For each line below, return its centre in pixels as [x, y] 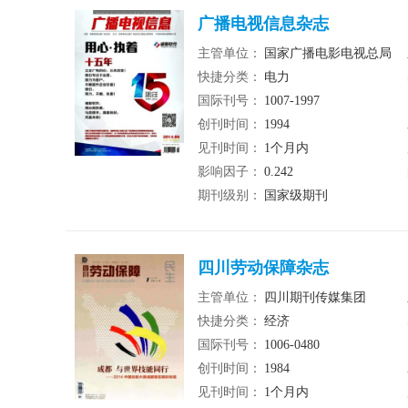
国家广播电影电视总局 [328, 53]
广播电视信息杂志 [263, 24]
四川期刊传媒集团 [315, 297]
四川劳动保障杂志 [263, 268]
